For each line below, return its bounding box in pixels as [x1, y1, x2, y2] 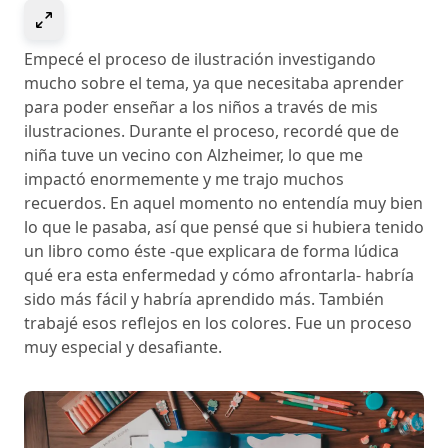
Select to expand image [55, 6, 231, 29]
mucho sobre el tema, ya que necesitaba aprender [24, 72, 404, 95]
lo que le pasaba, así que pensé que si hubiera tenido [24, 216, 424, 239]
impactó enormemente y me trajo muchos [24, 168, 344, 191]
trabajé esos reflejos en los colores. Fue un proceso [24, 312, 412, 335]
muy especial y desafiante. [24, 336, 222, 359]
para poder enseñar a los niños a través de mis [24, 96, 378, 119]
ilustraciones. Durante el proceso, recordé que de [24, 120, 399, 143]
